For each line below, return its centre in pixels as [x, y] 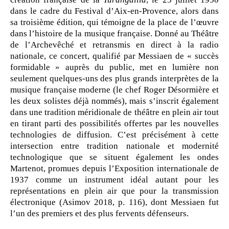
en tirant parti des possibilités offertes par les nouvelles [114, 123]
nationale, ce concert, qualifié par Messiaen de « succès [114, 56]
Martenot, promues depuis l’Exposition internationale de [114, 168]
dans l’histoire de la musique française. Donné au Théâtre [114, 33]
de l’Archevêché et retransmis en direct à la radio [114, 45]
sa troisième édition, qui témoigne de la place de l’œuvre [114, 22]
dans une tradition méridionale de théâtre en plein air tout [114, 112]
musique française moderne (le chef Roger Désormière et [114, 90]
